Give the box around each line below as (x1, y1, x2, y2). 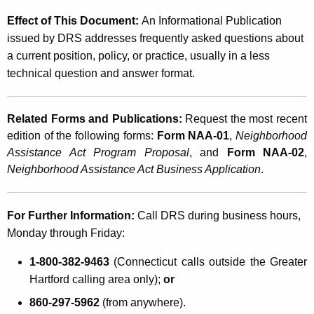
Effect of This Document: (7, 14, 142, 27)
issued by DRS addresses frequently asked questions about (7, 32, 303, 44)
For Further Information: (7, 209, 137, 221)
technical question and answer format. (7, 67, 195, 79)
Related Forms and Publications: (7, 112, 186, 125)
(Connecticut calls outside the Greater (109, 255, 307, 268)
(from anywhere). (100, 296, 186, 308)
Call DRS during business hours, (137, 209, 301, 221)
